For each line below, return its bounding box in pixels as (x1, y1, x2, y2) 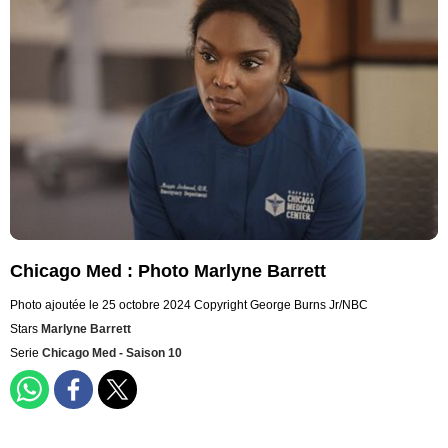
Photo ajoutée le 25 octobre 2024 (10, 298, 191, 313)
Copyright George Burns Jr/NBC (194, 298, 368, 313)
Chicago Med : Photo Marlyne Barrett (10, 261, 326, 282)
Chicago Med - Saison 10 (42, 346, 182, 361)
